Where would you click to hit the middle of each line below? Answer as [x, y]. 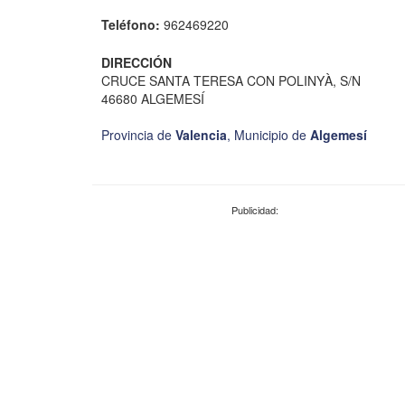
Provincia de [138, 134]
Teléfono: [131, 25]
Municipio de [272, 134]
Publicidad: [255, 209]
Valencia [201, 134]
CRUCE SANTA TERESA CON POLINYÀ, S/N [231, 80]
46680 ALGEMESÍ [153, 98]
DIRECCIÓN [137, 63]
